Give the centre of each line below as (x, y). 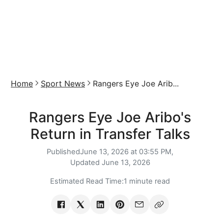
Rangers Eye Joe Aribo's (110, 117)
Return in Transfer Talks (110, 134)
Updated (86, 163)
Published (63, 152)
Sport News (63, 83)
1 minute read (147, 181)
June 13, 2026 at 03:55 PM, (127, 152)
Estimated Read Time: (87, 181)
